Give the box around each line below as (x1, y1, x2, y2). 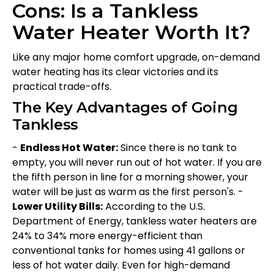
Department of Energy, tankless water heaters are (12, 213, 257, 228)
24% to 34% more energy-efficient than (12, 228, 202, 243)
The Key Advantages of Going (12, 98, 238, 116)
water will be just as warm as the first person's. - (12, 184, 243, 199)
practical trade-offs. (12, 79, 111, 94)
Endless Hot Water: (20, 140, 118, 155)
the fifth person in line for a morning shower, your (12, 169, 248, 184)
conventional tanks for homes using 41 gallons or (12, 243, 245, 257)
